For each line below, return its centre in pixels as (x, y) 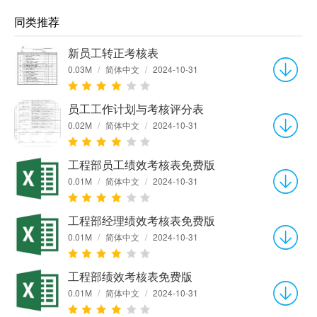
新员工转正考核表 (113, 53)
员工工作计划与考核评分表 (136, 109)
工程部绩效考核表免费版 (130, 277)
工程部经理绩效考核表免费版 (142, 221)
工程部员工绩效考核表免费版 (142, 165)
